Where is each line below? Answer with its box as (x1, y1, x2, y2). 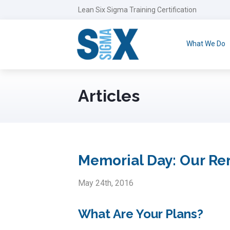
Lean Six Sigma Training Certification (78, 6, 197, 14)
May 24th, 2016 (78, 178, 133, 188)
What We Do (186, 40, 225, 48)
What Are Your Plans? (78, 206, 203, 221)
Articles (78, 86, 140, 105)
